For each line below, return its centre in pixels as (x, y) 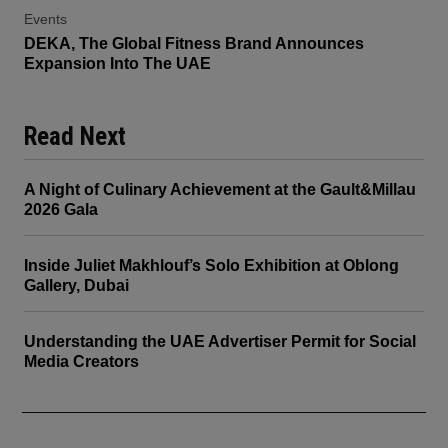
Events (45, 18)
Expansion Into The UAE (117, 63)
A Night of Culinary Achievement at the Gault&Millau (220, 189)
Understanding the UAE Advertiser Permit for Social (220, 341)
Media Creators (81, 361)
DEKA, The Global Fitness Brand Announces (194, 43)
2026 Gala (61, 209)
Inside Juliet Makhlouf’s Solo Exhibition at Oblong (211, 265)
